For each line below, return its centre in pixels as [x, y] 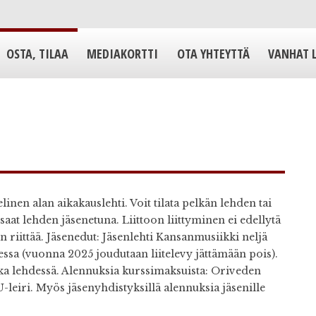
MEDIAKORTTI [123, 54]
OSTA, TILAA [37, 54]
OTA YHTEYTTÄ [213, 54]
